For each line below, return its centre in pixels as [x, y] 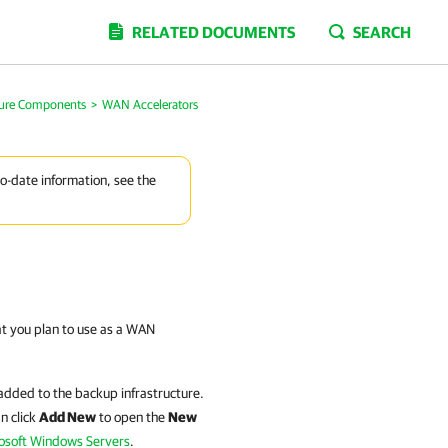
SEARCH [382, 32]
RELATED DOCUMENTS [213, 32]
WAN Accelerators [150, 104]
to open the [132, 417]
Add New [67, 417]
